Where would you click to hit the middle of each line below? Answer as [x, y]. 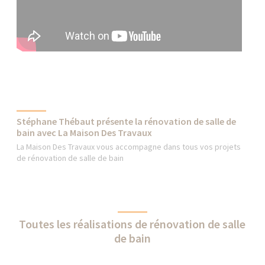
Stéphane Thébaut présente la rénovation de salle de [127, 121]
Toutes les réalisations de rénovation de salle [132, 224]
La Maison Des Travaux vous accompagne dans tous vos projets [129, 146]
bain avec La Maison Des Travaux [85, 132]
